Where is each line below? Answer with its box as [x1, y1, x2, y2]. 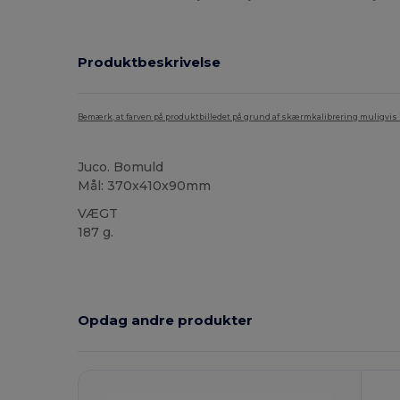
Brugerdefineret [200, 254, 279, 267]
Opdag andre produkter [78, 312, 254, 329]
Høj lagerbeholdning [83, 254, 186, 267]
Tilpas [105, 312, 147, 329]
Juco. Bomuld [78, 158, 164, 175]
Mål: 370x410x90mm [78, 177, 212, 194]
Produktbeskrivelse [78, 54, 221, 71]
